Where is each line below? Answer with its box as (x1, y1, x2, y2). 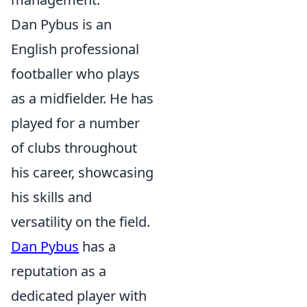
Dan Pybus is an (11, 14, 112, 34)
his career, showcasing (11, 162, 153, 182)
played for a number (11, 113, 140, 132)
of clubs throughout (11, 138, 137, 157)
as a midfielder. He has (11, 88, 153, 108)
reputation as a (11, 261, 106, 280)
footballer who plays (11, 64, 140, 83)
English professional (11, 39, 139, 58)
